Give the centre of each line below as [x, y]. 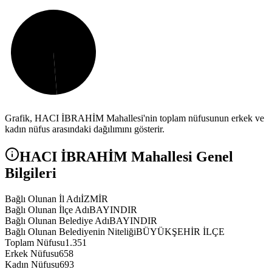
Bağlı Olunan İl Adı [43, 199]
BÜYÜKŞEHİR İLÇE [180, 232]
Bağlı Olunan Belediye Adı [57, 221]
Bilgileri [31, 173]
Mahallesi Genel [180, 157]
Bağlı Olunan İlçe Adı [47, 210]
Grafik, [20, 118]
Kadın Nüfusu [32, 265]
